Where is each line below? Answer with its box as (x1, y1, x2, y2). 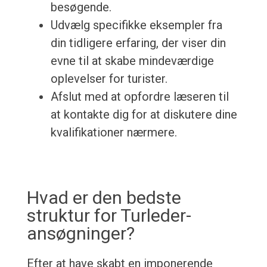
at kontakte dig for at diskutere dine (50, 107, 237, 122)
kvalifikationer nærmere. (50, 125, 177, 140)
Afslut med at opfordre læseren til (50, 89, 229, 104)
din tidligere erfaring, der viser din (50, 36, 226, 51)
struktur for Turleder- (26, 205, 191, 226)
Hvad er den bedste (26, 187, 181, 209)
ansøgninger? (26, 223, 135, 244)
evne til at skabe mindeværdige (50, 54, 214, 69)
